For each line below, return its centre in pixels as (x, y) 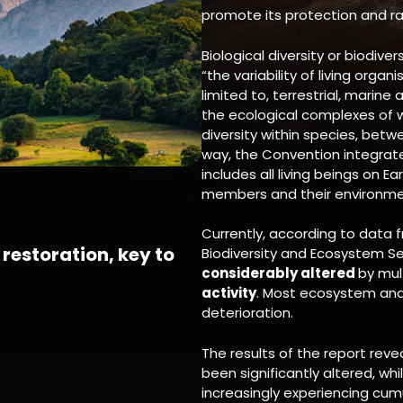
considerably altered (280, 273)
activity (229, 293)
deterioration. (247, 313)
